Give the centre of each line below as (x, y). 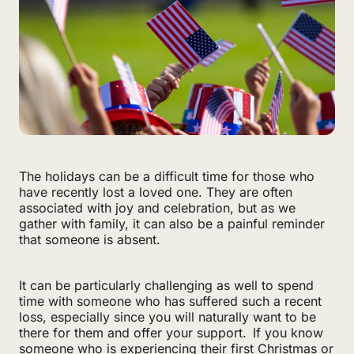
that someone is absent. (90, 239)
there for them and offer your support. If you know (171, 332)
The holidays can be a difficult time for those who (167, 176)
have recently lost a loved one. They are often (156, 192)
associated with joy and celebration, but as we (157, 207)
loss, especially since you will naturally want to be (168, 316)
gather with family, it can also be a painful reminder (172, 223)
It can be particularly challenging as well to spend (166, 285)
